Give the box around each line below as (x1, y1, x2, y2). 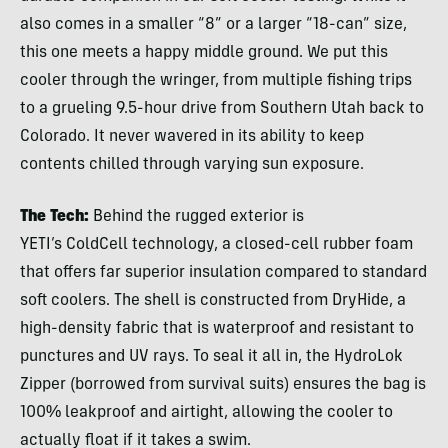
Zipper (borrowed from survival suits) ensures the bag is (20, 376, 426, 393)
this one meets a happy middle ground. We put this (20, 44, 388, 61)
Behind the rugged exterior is (93, 208, 304, 225)
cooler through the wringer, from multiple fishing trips (20, 72, 412, 89)
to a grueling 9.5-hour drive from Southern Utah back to (20, 100, 424, 117)
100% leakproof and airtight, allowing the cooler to (20, 404, 393, 421)
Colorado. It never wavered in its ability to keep (20, 128, 364, 145)
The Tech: (20, 208, 93, 225)
